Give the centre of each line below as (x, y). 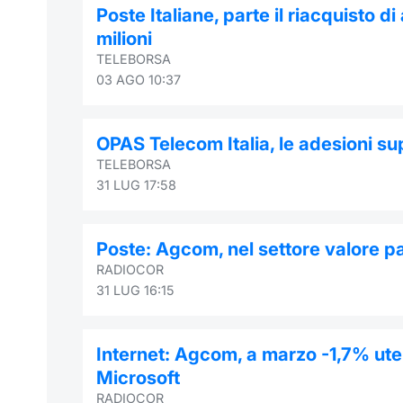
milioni (124, 38)
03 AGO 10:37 (139, 79)
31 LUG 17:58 (136, 184)
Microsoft (138, 377)
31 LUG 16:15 (135, 290)
